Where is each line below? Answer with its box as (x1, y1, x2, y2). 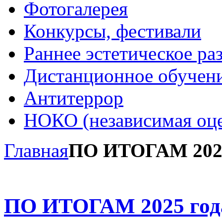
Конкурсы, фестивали (24, 20, 201, 42)
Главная (4, 139, 68, 161)
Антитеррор (24, 87, 123, 109)
